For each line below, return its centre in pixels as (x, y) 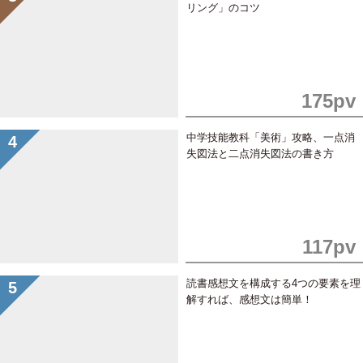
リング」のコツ (223, 8)
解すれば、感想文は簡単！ (249, 299)
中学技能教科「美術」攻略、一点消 (270, 137)
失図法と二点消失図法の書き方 (260, 154)
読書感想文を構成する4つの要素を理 (273, 283)
